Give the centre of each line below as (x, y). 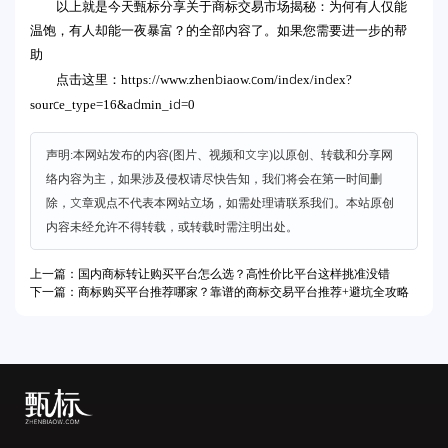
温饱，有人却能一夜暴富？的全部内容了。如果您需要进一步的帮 (218, 31)
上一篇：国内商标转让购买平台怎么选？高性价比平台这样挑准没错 (210, 274)
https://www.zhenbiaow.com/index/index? (236, 79)
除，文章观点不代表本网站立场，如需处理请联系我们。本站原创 (220, 203)
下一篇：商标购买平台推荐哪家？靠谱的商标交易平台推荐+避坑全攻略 (219, 292)
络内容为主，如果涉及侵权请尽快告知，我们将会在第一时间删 (214, 179)
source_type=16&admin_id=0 (112, 104)
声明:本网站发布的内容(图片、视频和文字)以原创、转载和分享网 (219, 155)
